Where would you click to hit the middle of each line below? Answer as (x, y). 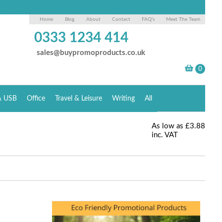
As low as (168, 126)
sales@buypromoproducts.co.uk (91, 53)
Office (36, 99)
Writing (124, 99)
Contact (121, 19)
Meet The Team (183, 19)
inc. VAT (165, 135)
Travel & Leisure (79, 99)
